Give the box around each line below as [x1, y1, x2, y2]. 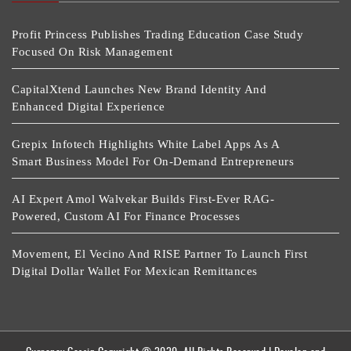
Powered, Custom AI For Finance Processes [12, 209, 240, 223]
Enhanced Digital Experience [12, 100, 165, 113]
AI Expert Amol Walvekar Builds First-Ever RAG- [12, 192, 274, 205]
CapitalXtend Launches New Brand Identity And [12, 82, 266, 96]
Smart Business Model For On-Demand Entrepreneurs [12, 154, 294, 168]
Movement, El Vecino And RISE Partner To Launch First [12, 247, 307, 260]
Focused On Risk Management [12, 45, 172, 58]
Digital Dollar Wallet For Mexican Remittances [12, 264, 258, 277]
